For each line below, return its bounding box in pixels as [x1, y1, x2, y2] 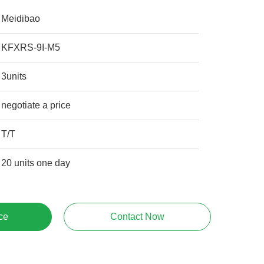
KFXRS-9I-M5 [1, 42, 61, 52]
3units [1, 71, 27, 81]
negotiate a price [1, 100, 71, 110]
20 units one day [1, 158, 71, 168]
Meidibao [1, 14, 41, 24]
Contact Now [110, 212, 164, 222]
